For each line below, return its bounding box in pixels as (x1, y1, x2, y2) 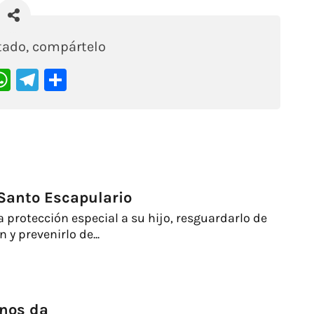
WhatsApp (11, 67, 117, 93)
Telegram (39, 67, 132, 93)
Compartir (67, 67, 172, 93)
